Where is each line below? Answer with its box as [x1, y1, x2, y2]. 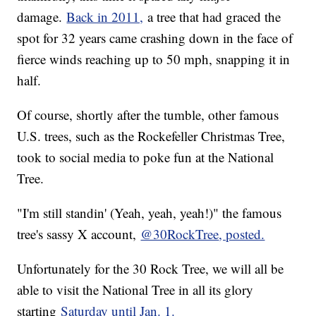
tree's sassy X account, [17, 225, 141, 243]
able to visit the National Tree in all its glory [17, 281, 254, 299]
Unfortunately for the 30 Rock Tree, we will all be [17, 260, 284, 278]
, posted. [219, 225, 265, 243]
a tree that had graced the [143, 8, 281, 26]
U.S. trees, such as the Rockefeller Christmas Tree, [17, 127, 286, 145]
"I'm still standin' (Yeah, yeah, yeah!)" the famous [17, 204, 282, 222]
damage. [17, 8, 67, 26]
